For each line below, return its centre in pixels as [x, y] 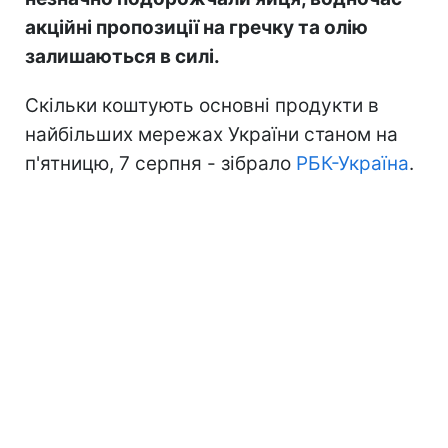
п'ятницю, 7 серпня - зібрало [160, 163]
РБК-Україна [352, 163]
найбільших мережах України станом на [211, 134]
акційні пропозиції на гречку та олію [196, 27]
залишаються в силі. [122, 56]
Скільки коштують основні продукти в [202, 105]
